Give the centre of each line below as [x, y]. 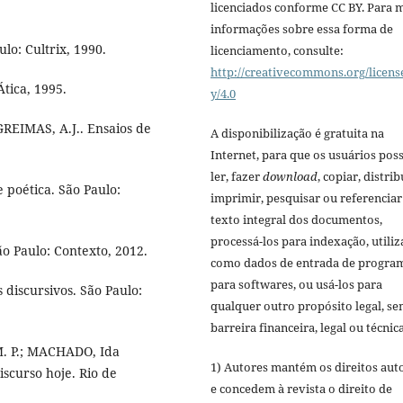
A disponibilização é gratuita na [297, 134]
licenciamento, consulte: [277, 51]
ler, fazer [237, 177]
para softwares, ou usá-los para [296, 285]
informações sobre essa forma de [302, 29]
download [290, 177]
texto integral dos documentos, [296, 220]
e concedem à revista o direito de [301, 389]
